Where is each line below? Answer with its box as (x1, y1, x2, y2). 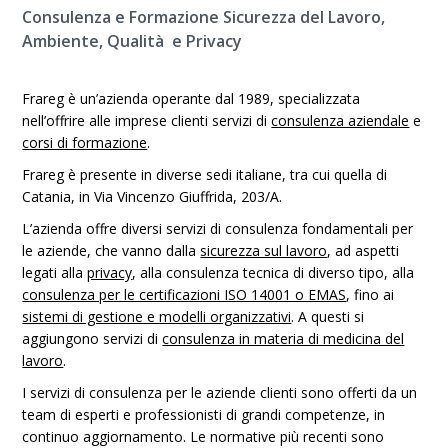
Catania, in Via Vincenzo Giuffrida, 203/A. (22, 187, 283, 206)
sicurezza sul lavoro (200, 241, 328, 260)
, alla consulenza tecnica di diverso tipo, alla (132, 263, 415, 282)
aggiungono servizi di (22, 329, 163, 348)
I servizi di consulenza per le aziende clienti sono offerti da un (22, 383, 418, 402)
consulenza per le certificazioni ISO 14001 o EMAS (22, 285, 347, 304)
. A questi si (291, 307, 365, 326)
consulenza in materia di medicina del (162, 329, 405, 348)
